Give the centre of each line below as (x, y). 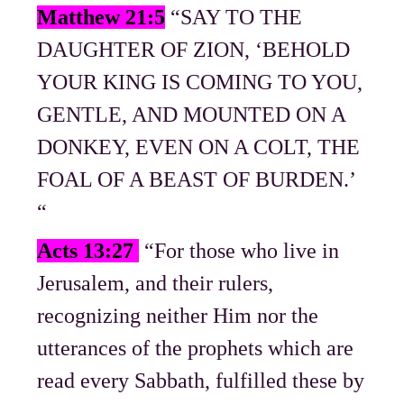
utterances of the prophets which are (196, 348)
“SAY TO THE (234, 17)
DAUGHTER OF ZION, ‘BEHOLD (194, 49)
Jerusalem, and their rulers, (156, 283)
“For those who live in (239, 250)
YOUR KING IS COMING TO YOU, (200, 82)
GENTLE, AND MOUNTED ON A (192, 114)
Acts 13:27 (88, 250)
